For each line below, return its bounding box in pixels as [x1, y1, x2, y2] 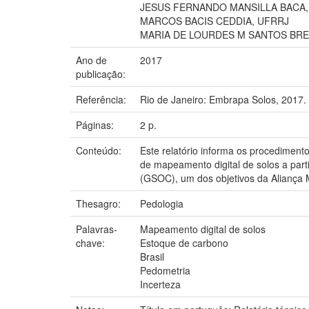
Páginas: [76, 117, 117, 132]
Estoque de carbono [140, 235, 228, 250]
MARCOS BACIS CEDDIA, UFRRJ [140, 13, 289, 28]
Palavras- [76, 221, 117, 236]
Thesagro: [76, 196, 123, 210]
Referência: [76, 92, 129, 106]
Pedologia [140, 196, 183, 210]
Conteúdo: [76, 143, 124, 157]
